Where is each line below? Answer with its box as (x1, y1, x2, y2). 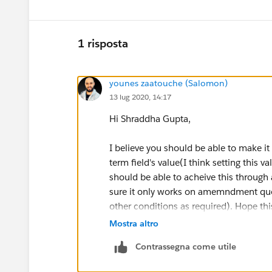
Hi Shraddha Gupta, (109, 112, 191, 124)
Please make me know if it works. (109, 229, 248, 241)
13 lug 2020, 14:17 (109, 91, 171, 102)
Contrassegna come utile (135, 240, 236, 252)
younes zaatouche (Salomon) (109, 77, 228, 89)
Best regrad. (109, 258, 158, 270)
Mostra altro (109, 217, 158, 229)
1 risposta (78, 36, 128, 51)
